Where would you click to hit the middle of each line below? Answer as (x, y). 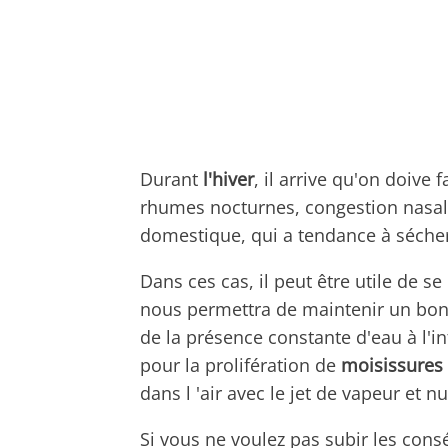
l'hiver (228, 178)
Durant (171, 178)
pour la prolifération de (240, 364)
